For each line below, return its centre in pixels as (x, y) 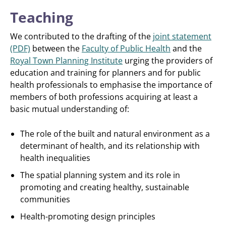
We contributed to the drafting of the (81, 36)
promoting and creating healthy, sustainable (105, 187)
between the (56, 48)
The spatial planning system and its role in (100, 175)
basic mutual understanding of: (70, 109)
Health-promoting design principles (88, 216)
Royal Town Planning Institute (66, 61)
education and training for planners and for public (105, 73)
